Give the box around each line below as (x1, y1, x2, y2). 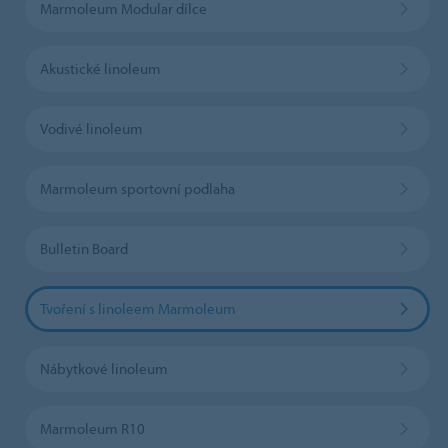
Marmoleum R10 (39, 418, 145, 438)
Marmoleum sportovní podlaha (39, 178, 235, 198)
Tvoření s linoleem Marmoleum (39, 298, 236, 318)
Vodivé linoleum (39, 118, 143, 138)
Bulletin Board (39, 238, 128, 258)
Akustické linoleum (39, 58, 161, 78)
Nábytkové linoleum (39, 358, 168, 378)
